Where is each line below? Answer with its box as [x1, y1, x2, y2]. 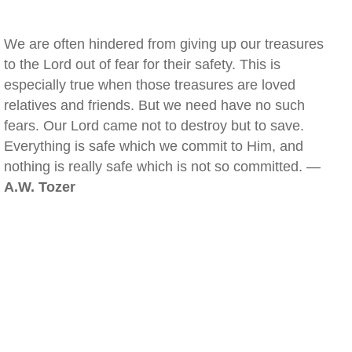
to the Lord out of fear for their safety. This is [4, 57, 280, 72]
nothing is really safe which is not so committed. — [4, 159, 321, 174]
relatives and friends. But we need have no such [4, 97, 305, 113]
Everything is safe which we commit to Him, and [4, 138, 303, 154]
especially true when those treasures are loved [4, 77, 295, 93]
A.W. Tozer [4, 179, 75, 195]
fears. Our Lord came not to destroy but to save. [4, 118, 304, 134]
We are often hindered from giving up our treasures [4, 36, 324, 52]
